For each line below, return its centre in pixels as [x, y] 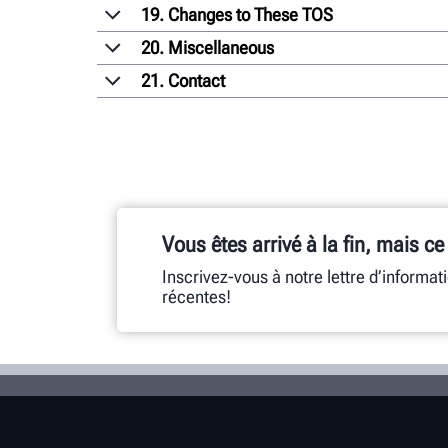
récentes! [196, 296]
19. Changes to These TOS [237, 14]
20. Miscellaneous [207, 47]
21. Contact [183, 80]
